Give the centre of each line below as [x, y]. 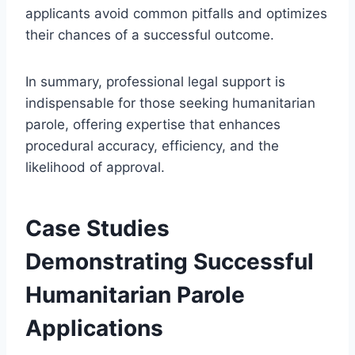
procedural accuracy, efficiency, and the [152, 145]
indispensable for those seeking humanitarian [170, 103]
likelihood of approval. [95, 167]
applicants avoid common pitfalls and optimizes [176, 13]
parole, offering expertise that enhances [153, 124]
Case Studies [97, 228]
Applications [94, 328]
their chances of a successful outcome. [150, 34]
